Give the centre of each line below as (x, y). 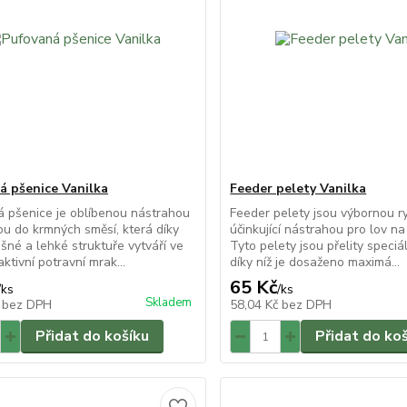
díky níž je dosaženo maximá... (315, 262)
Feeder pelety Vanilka (298, 189)
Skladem (169, 303)
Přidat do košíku (92, 336)
